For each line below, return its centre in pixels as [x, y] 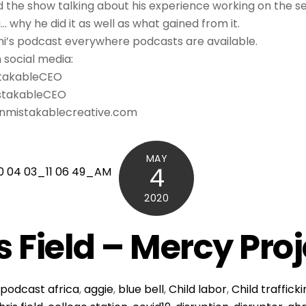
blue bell [141, 289]
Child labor [197, 289]
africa [63, 289]
